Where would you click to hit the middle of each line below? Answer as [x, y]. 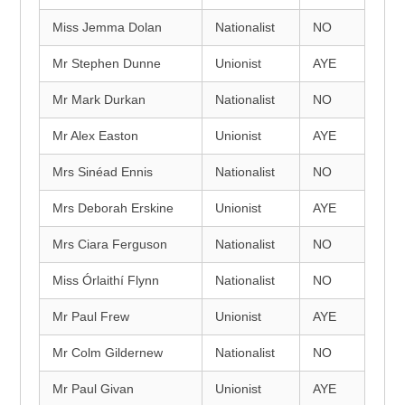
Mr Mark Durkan [99, 99]
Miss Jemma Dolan [108, 27]
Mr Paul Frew [91, 316]
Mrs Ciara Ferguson [110, 244]
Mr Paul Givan [94, 389]
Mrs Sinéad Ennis [103, 172]
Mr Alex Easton [96, 136]
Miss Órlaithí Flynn [106, 280]
